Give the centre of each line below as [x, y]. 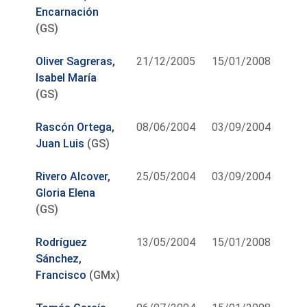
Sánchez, [59, 258]
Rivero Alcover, [73, 176]
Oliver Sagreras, [76, 61]
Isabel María [66, 77]
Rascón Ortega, [75, 127]
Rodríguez [62, 242]
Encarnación [67, 12]
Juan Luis [60, 143]
